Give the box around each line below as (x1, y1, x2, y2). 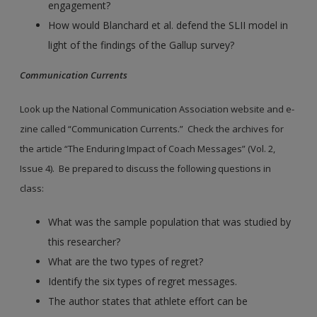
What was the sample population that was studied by (48, 214, 292, 229)
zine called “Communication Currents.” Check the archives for (20, 122, 284, 135)
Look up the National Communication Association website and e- (20, 102, 295, 115)
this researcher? (48, 234, 121, 248)
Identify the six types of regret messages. (48, 274, 238, 288)
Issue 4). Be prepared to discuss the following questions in (20, 161, 272, 175)
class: (20, 181, 45, 195)
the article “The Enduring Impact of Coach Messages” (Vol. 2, (20, 142, 276, 155)
